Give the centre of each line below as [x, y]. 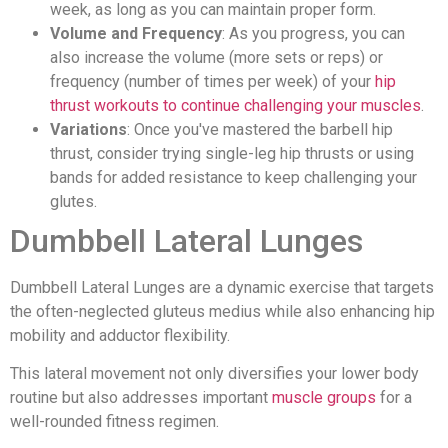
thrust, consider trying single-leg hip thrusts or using [232, 153]
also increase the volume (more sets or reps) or [216, 57]
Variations [88, 129]
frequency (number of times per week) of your [212, 81]
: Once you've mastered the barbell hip [260, 129]
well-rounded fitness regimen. [114, 422]
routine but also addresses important [141, 398]
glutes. [73, 201]
